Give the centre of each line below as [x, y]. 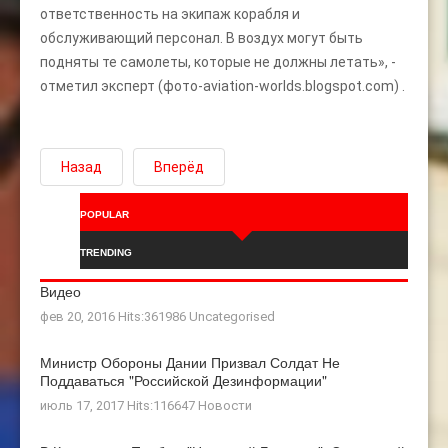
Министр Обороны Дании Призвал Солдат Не [190, 361]
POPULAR [104, 214]
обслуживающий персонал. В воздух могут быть [201, 37]
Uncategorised [232, 316]
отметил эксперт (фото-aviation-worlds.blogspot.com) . [222, 85]
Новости [225, 405]
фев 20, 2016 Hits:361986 [114, 316]
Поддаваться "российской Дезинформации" [183, 379]
